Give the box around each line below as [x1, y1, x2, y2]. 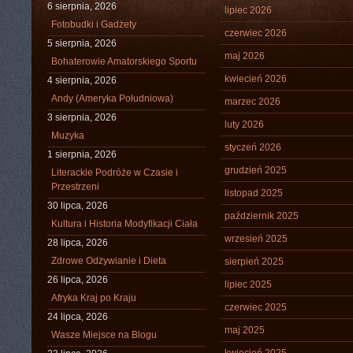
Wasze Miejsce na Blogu [51, 329, 157, 340]
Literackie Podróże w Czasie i [51, 167, 178, 178]
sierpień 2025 [225, 256, 284, 267]
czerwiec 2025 [225, 302, 287, 313]
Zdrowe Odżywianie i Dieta [51, 255, 166, 266]
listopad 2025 [225, 188, 283, 199]
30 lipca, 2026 [47, 200, 108, 211]
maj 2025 [225, 325, 265, 336]
